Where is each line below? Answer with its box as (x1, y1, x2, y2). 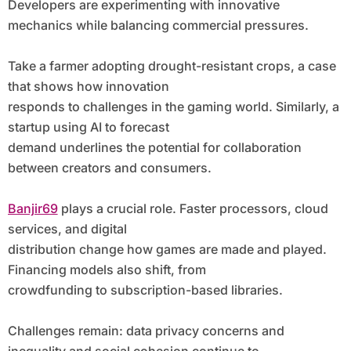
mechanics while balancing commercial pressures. (7, 17, 309, 34)
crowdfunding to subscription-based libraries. (7, 282, 283, 299)
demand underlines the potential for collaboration (7, 139, 302, 156)
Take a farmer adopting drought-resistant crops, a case (7, 58, 336, 74)
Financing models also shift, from (7, 262, 206, 278)
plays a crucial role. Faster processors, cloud (57, 201, 328, 217)
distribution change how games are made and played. (7, 241, 327, 258)
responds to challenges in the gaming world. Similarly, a (7, 99, 339, 115)
